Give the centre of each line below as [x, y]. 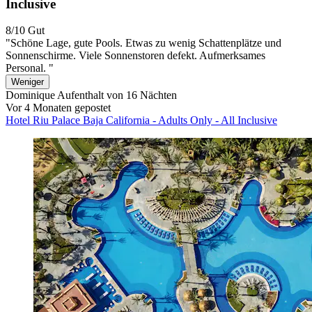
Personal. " [30, 68]
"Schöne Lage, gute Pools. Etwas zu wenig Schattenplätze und [143, 43]
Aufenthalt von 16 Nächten [116, 95]
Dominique [30, 95]
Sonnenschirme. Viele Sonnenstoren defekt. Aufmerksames [135, 56]
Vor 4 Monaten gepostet [58, 108]
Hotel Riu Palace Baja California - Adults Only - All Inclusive [141, 120]
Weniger [28, 82]
